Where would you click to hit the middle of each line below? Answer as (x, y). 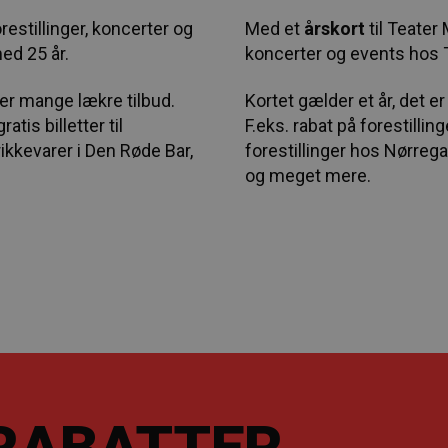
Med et (273, 28)
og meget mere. (308, 175)
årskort (335, 28)
